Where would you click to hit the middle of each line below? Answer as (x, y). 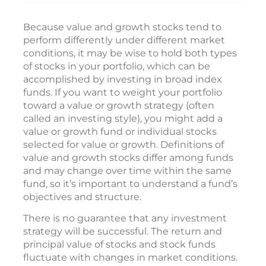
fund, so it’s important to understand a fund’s (130, 184)
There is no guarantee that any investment (125, 218)
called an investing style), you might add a (123, 119)
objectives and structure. (82, 197)
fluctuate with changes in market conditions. (130, 258)
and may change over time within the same (127, 171)
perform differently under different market (124, 40)
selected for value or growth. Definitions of (123, 145)
